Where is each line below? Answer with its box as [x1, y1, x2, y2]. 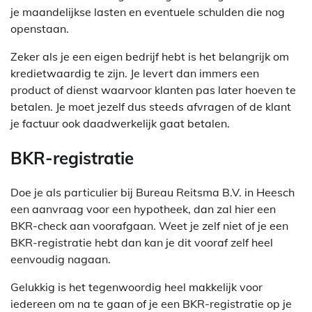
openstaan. [10, 21, 69, 36]
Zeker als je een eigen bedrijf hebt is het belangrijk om [10, 49, 289, 63]
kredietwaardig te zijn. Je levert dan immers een [10, 65, 259, 80]
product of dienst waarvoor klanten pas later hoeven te [10, 82, 296, 97]
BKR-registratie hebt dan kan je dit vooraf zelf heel [10, 235, 273, 250]
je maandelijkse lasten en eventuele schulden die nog [10, 4, 285, 19]
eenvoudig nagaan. [10, 252, 111, 267]
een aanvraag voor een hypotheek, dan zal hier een [10, 202, 276, 217]
